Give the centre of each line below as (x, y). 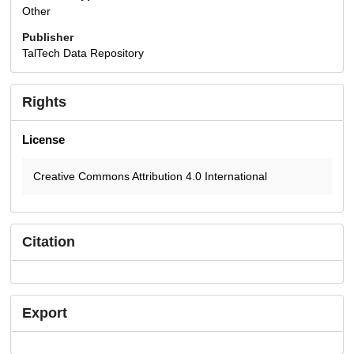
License (43, 140)
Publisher (48, 37)
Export (45, 313)
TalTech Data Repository (83, 53)
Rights (44, 102)
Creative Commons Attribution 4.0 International (150, 177)
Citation (49, 242)
